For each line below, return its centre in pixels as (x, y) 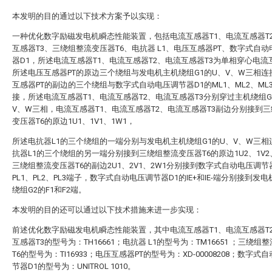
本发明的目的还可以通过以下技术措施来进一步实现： (107, 210)
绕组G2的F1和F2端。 (49, 190)
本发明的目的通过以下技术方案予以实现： (87, 16)
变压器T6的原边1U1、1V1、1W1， (73, 121)
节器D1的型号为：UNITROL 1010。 (74, 266)
